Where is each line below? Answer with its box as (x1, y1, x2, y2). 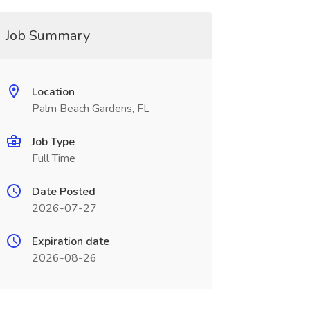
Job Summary (5, 26, 90, 45)
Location (31, 84, 75, 100)
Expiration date (31, 234, 109, 249)
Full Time (31, 151, 75, 166)
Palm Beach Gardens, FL (31, 101, 149, 116)
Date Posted (31, 184, 95, 199)
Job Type (31, 134, 75, 149)
